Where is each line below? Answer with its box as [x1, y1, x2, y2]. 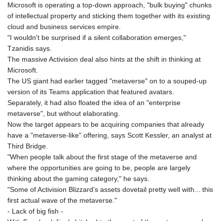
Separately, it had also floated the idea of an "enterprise [7, 99, 181, 107]
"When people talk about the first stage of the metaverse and [7, 153, 197, 161]
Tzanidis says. [7, 44, 52, 53]
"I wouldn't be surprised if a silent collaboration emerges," [7, 34, 186, 42]
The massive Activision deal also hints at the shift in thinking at [7, 55, 201, 64]
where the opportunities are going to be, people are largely [7, 164, 190, 172]
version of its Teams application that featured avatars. [7, 88, 174, 96]
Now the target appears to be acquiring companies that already [7, 120, 204, 129]
